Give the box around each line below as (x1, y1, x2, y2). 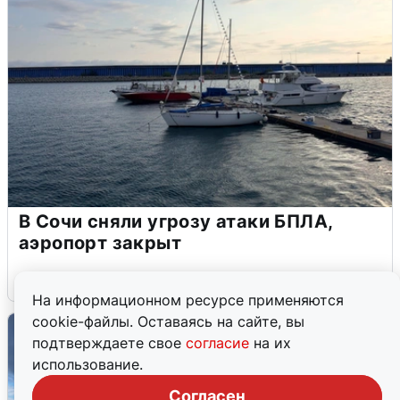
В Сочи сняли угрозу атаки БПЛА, (19, 211, 334, 233)
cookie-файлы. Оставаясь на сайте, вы (32, 312, 304, 330)
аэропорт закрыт (19, 232, 181, 254)
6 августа (19, 271, 78, 287)
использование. (32, 355, 143, 373)
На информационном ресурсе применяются (32, 291, 344, 309)
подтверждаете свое (32, 334, 186, 352)
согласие (186, 334, 254, 352)
